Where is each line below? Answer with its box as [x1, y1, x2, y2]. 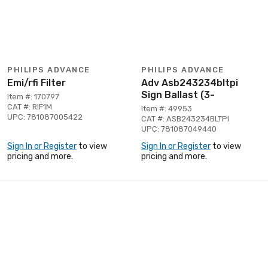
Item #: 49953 [141, 103, 192, 113]
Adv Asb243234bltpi [141, 77, 238, 89]
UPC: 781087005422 [7, 112, 83, 121]
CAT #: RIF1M [7, 102, 52, 111]
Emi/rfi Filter [7, 77, 66, 89]
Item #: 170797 [7, 92, 59, 101]
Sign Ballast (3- [141, 89, 215, 100]
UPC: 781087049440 [141, 124, 217, 133]
